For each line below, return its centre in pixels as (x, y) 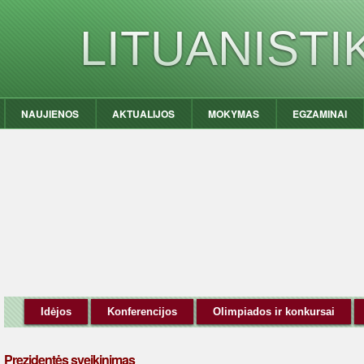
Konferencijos (142, 312)
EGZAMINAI (320, 114)
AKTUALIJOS (144, 114)
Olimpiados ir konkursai (274, 312)
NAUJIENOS (50, 114)
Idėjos (56, 312)
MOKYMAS (234, 114)
